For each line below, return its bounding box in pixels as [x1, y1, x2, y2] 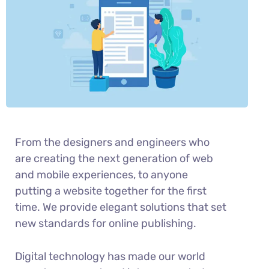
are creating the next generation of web [15, 151, 213, 165]
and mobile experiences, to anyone [15, 168, 188, 181]
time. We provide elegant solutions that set [15, 200, 226, 214]
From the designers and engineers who [15, 135, 210, 149]
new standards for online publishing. [15, 216, 196, 230]
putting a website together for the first [15, 184, 207, 198]
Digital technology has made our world [15, 249, 205, 263]
